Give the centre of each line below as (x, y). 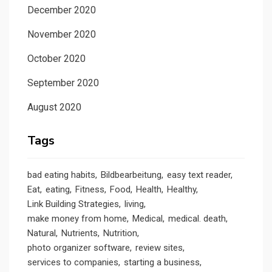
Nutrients (80, 233)
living (134, 204)
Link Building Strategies (73, 204)
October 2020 (56, 59)
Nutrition (120, 233)
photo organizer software (79, 248)
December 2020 (62, 10)
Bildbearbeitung (131, 175)
